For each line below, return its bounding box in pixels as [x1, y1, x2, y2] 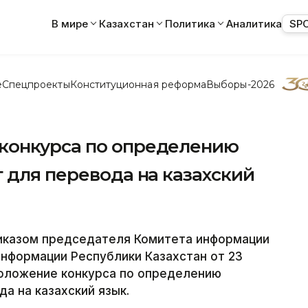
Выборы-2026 [206, 78, 274, 91]
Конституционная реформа [69, 78, 207, 91]
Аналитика [226, 16, 282, 30]
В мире [52, 16, 88, 30]
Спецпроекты [1, 78, 70, 91]
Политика [165, 16, 215, 30]
